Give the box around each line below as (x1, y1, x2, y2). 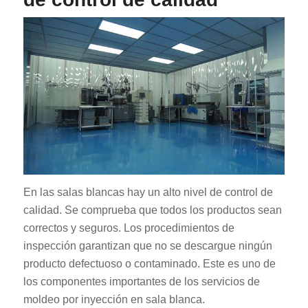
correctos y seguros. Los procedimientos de (23, 222, 234, 234)
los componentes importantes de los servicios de (23, 276, 260, 288)
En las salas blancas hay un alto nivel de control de (23, 186, 273, 199)
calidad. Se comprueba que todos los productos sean (23, 204, 282, 217)
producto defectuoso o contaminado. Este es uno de (23, 258, 276, 270)
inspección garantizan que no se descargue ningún (23, 240, 272, 252)
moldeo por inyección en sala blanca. (23, 294, 205, 306)
